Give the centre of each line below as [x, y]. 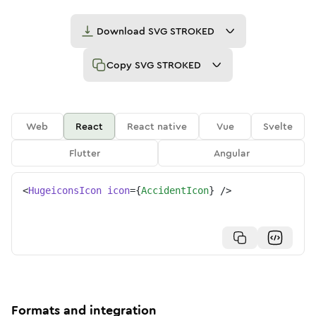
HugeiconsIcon [65, 190]
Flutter [85, 153]
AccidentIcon [175, 190]
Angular [231, 153]
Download [122, 31]
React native [157, 126]
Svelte [278, 126]
